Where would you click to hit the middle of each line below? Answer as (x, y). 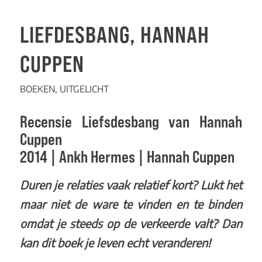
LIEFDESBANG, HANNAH (114, 34)
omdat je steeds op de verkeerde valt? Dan (131, 223)
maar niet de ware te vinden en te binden (131, 204)
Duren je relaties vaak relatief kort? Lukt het (131, 185)
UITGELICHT (84, 88)
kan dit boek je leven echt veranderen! (115, 242)
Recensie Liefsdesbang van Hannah (131, 121)
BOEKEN (37, 88)
